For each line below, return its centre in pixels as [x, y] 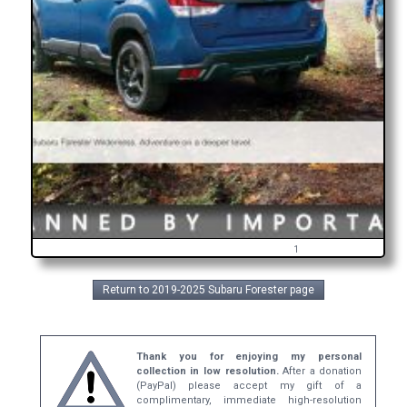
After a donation [320, 371]
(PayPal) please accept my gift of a [249, 386]
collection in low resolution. [207, 371]
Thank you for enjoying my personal [249, 357]
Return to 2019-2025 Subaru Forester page [208, 290]
